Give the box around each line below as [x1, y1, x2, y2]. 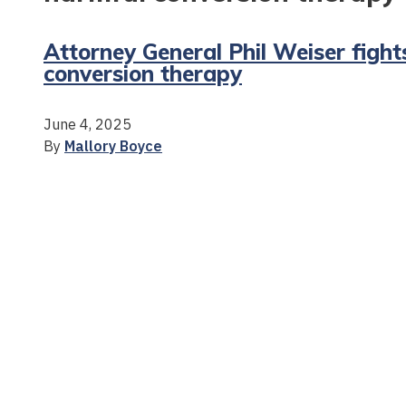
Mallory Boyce [64, 136, 162, 155]
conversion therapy [43, 59, 242, 87]
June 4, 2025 [43, 114, 131, 133]
